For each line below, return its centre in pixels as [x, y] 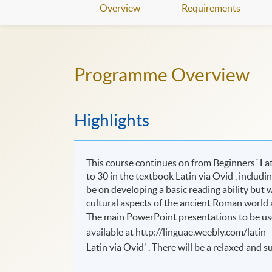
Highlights [112, 120]
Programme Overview [162, 75]
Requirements [211, 8]
